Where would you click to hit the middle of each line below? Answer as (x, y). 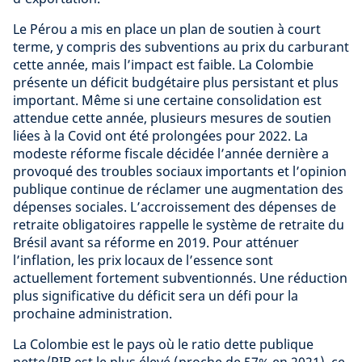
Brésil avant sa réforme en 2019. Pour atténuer (156, 242)
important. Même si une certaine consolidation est (167, 100)
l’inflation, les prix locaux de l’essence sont (143, 260)
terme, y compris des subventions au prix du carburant (181, 46)
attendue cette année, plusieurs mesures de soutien (172, 118)
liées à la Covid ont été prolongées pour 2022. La (160, 135)
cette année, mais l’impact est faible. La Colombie (163, 64)
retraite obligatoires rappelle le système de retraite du (179, 224)
